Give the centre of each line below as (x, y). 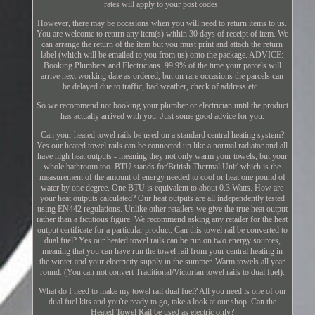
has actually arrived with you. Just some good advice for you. (162, 116)
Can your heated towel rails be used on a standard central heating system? (162, 135)
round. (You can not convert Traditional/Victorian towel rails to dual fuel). (162, 272)
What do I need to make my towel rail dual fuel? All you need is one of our (162, 291)
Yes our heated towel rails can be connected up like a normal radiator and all (162, 145)
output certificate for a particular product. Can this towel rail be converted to (162, 230)
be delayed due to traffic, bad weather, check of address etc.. (162, 86)
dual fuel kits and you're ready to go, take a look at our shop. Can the (162, 301)
